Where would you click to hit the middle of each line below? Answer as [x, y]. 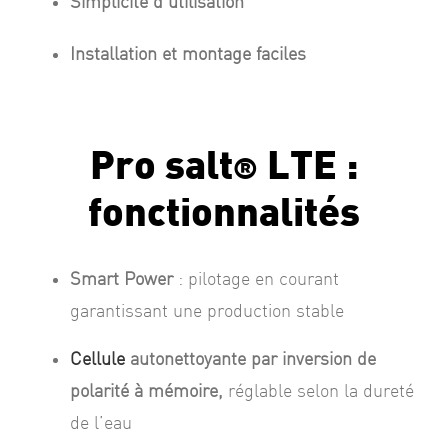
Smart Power [121, 280]
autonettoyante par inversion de [250, 360]
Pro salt [161, 168]
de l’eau [100, 424]
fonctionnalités [224, 215]
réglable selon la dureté [320, 392]
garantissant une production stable [206, 312]
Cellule [97, 360]
